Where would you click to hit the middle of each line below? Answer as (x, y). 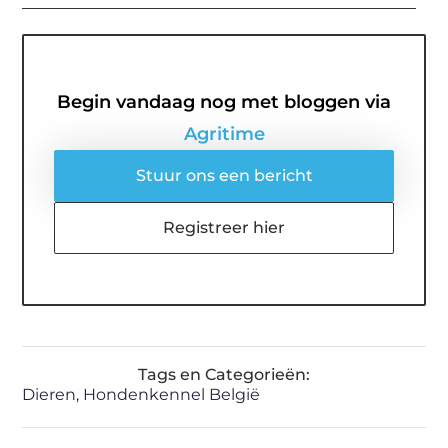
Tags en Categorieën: (224, 375)
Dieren (49, 395)
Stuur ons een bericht (224, 175)
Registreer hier (224, 227)
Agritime (224, 133)
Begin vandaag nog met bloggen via (224, 101)
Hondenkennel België (172, 395)
